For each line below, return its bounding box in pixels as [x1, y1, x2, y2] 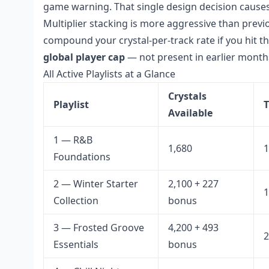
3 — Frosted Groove [53, 221, 144, 234]
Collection [53, 194, 98, 207]
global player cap [43, 50, 125, 64]
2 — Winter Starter [53, 177, 138, 190]
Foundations [53, 150, 110, 163]
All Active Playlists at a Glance [43, 67, 175, 80]
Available [168, 106, 213, 119]
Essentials [53, 238, 98, 251]
